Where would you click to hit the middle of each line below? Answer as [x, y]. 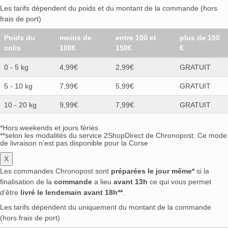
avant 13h [131, 182]
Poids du [20, 38]
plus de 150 [200, 38]
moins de [76, 38]
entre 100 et [136, 38]
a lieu [103, 182]
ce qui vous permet [179, 182]
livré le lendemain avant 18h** [72, 193]
